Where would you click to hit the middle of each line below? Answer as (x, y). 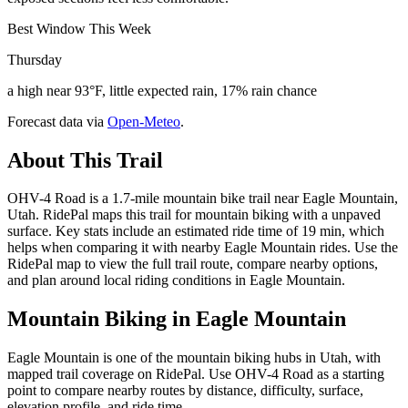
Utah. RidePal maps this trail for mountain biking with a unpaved (194, 215)
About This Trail (85, 160)
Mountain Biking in (102, 319)
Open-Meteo (144, 121)
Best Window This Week (79, 28)
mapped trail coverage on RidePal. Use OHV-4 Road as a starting (196, 374)
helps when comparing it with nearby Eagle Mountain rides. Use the (203, 248)
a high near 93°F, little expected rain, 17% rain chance (162, 90)
